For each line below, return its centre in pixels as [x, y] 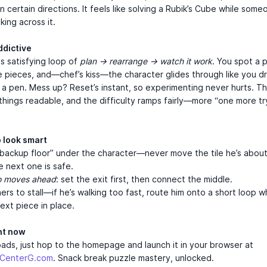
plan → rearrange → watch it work [146, 61]
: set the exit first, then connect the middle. [144, 179]
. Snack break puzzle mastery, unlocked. [133, 258]
